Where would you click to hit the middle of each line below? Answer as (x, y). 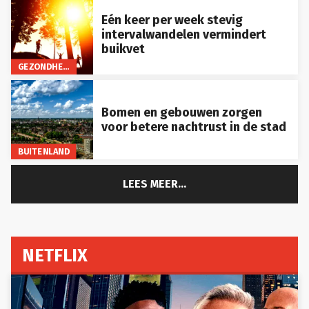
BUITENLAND (43, 146)
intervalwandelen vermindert (183, 29)
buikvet (123, 44)
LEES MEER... (154, 178)
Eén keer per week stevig (172, 15)
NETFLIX (55, 250)
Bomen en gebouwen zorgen (181, 107)
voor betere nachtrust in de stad (193, 121)
